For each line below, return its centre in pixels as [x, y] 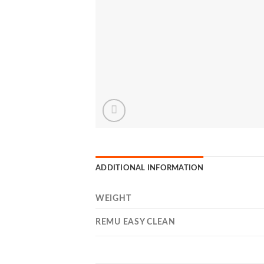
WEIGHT [113, 198]
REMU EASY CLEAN [136, 222]
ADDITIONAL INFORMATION [150, 168]
